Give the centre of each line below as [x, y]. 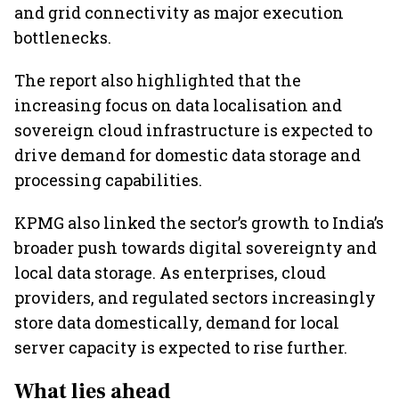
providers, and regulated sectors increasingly [195, 297]
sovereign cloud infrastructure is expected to [193, 130]
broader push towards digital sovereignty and [195, 248]
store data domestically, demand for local [177, 322]
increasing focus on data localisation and [178, 105]
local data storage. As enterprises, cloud [170, 273]
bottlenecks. [63, 37]
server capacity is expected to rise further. [181, 347]
